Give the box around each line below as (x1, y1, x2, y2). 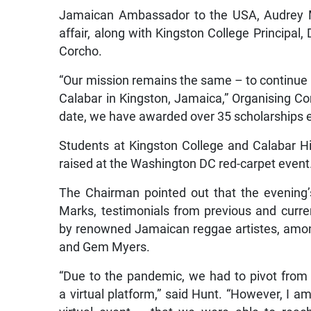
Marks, (59, 204, 97, 219)
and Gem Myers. (59, 240, 151, 255)
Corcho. (59, 44, 103, 59)
